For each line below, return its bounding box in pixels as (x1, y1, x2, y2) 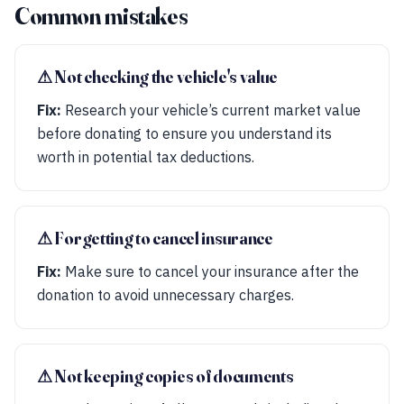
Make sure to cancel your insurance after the (61, 262, 359, 280)
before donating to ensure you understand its (37, 124, 332, 142)
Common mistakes (14, 2, 188, 31)
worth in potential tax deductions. (37, 148, 254, 166)
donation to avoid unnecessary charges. (37, 286, 294, 304)
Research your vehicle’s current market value (61, 101, 361, 119)
